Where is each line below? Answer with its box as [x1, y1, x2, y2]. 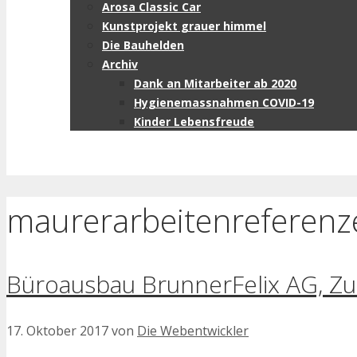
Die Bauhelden [102, 37, 184, 53]
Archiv [102, 57, 138, 72]
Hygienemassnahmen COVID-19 [134, 95, 314, 110]
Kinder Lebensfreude [134, 114, 254, 129]
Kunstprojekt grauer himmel [102, 18, 266, 33]
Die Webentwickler [137, 322, 249, 340]
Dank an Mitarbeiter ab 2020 [134, 76, 296, 91]
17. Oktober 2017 [6, 322, 108, 340]
